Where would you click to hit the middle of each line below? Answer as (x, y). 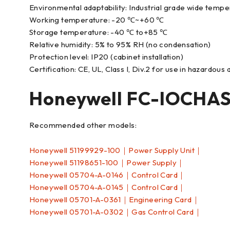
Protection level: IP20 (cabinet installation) (106, 57)
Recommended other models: (83, 125)
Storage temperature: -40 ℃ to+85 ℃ (99, 32)
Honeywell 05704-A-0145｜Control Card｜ (108, 187)
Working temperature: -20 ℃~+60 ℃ (97, 20)
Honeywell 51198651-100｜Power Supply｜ (107, 162)
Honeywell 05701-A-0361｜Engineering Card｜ (114, 199)
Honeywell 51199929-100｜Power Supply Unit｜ (116, 150)
